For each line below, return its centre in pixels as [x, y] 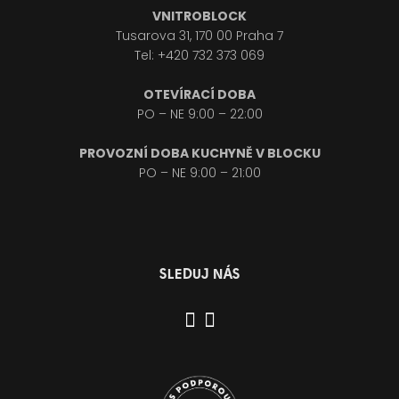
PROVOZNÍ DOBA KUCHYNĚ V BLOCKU [199, 153]
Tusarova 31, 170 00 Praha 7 [199, 35]
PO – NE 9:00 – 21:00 [199, 172]
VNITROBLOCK [199, 16]
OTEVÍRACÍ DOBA [199, 94]
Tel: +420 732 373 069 [199, 55]
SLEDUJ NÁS [199, 275]
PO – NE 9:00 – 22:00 [199, 114]
